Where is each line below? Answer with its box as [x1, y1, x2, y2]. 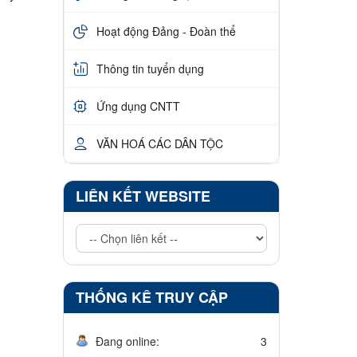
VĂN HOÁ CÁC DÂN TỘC [96, 135, 223, 151]
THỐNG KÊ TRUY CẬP [75, 287, 228, 308]
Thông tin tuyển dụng [96, 60, 204, 76]
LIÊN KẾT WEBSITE [75, 186, 210, 207]
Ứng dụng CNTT [96, 97, 180, 114]
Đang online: [95, 333, 159, 350]
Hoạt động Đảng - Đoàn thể [96, 22, 236, 39]
